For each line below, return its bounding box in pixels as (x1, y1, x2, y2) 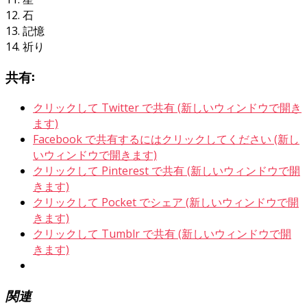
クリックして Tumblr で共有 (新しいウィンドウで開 (33, 226, 291, 242)
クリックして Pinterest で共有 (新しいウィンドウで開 (33, 163, 300, 179)
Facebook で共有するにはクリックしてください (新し (33, 132, 299, 147)
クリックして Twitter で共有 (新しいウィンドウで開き (33, 100, 302, 116)
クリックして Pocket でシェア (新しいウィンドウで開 (33, 195, 299, 210)
